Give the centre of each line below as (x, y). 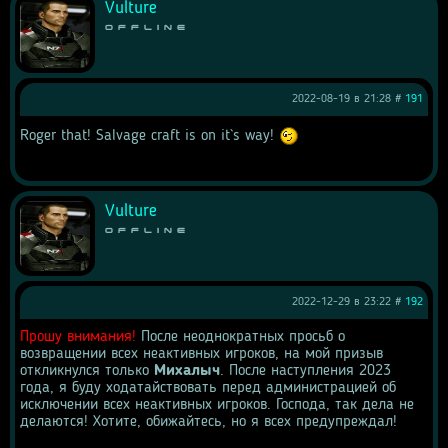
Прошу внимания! (78, 337)
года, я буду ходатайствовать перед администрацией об (208, 388)
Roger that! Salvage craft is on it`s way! (149, 136)
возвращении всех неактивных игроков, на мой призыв (201, 354)
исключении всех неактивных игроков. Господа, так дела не (217, 405)
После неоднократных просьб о (240, 337)
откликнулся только (87, 371)
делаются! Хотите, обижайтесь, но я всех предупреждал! (208, 422)
